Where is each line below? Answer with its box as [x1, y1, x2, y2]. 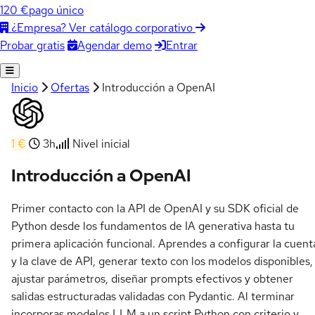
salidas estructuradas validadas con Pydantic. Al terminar [11, 289, 295, 304]
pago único [29, 3, 84, 18]
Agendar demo [77, 37, 152, 53]
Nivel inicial [70, 136, 130, 151]
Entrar [166, 37, 198, 53]
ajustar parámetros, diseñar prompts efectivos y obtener [11, 271, 293, 287]
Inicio [11, 79, 38, 95]
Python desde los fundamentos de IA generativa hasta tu [11, 219, 295, 234]
